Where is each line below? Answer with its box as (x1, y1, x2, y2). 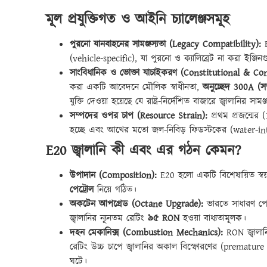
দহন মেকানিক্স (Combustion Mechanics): (70, 226, 223, 240)
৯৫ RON (148, 212, 179, 226)
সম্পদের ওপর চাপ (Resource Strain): (70, 109, 207, 123)
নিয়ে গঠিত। (94, 183, 136, 197)
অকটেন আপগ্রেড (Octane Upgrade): (70, 197, 203, 212)
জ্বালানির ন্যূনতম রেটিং (70, 212, 148, 226)
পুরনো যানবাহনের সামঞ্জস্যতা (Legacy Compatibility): (70, 38, 261, 52)
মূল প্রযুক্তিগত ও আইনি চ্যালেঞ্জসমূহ (46, 10, 229, 30)
